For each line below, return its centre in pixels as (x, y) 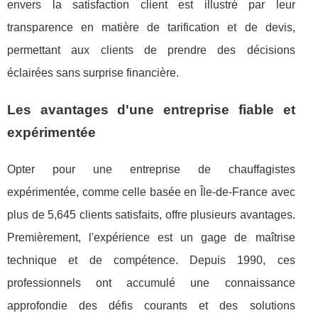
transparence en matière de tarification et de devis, (151, 28)
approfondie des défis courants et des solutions (151, 306)
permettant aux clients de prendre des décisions (151, 50)
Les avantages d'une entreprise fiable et (151, 110)
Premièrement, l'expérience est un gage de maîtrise (151, 238)
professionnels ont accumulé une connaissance (151, 283)
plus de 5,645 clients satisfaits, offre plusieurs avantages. (151, 215)
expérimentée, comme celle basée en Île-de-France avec (151, 192)
